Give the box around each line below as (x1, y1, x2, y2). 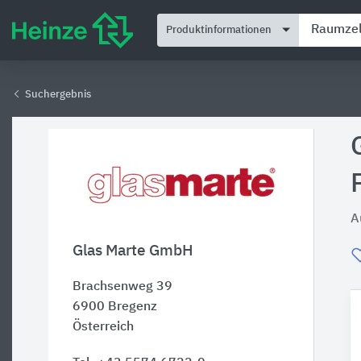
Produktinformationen (166, 24, 272, 35)
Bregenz (108, 301, 157, 313)
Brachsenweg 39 (73, 280, 172, 293)
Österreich (73, 321, 134, 334)
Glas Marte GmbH (73, 243, 193, 259)
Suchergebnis (23, 89, 91, 100)
